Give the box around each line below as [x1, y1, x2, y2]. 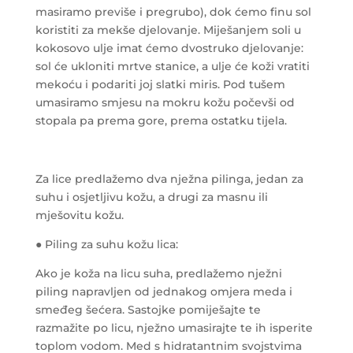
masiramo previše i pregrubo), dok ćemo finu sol [35, 4, 311, 19]
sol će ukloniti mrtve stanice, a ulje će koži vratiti [35, 58, 310, 73]
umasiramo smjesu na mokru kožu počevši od [35, 95, 295, 110]
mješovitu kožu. [35, 207, 124, 222]
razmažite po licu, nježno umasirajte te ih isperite [35, 320, 313, 335]
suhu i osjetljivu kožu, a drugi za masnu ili [35, 189, 268, 204]
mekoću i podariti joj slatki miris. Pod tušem [35, 76, 285, 91]
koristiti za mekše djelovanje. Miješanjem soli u [35, 22, 301, 37]
